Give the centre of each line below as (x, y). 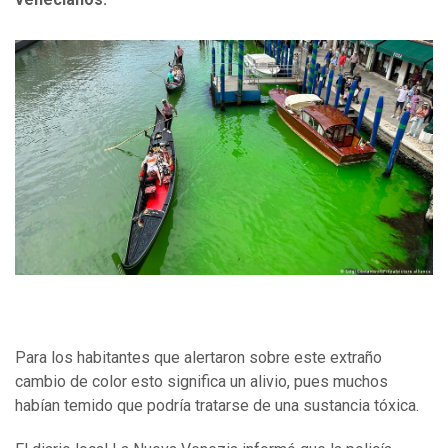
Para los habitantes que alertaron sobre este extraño (198, 358)
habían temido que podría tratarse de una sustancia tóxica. (217, 406)
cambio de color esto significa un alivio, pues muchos (201, 382)
